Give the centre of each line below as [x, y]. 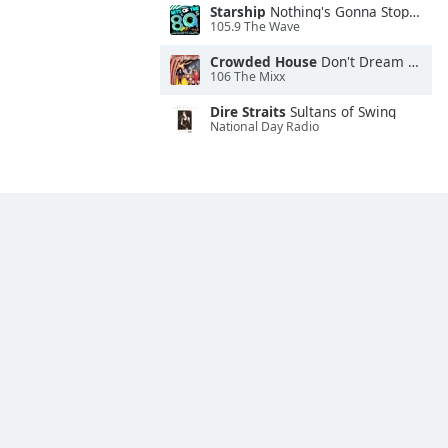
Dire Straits [248, 111]
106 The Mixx [247, 77]
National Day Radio [264, 127]
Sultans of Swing [341, 111]
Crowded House [263, 61]
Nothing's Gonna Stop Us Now [337, 11]
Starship [238, 11]
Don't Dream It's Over [362, 61]
